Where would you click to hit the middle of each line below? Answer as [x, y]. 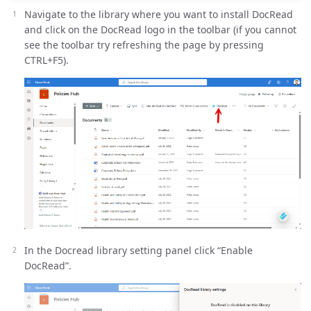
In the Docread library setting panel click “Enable [138, 251]
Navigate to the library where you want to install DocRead [159, 14]
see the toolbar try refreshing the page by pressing [144, 44]
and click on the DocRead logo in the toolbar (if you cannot [160, 29]
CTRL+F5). [47, 60]
